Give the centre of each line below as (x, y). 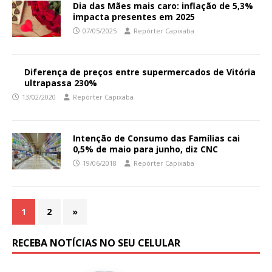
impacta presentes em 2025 (134, 16)
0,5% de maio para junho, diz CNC (145, 149)
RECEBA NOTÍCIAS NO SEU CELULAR (96, 243)
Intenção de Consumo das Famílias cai (156, 138)
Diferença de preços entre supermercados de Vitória (140, 72)
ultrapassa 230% (61, 83)
